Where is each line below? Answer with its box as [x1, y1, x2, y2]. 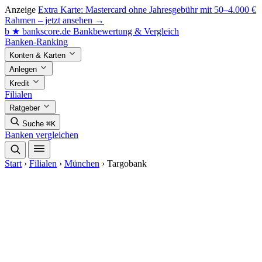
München [64, 158, 99, 168]
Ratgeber [9, 104, 42, 112]
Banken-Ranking [5, 37, 68, 47]
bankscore [22, 26, 60, 36]
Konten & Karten [9, 51, 68, 60]
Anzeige [5, 5, 36, 15]
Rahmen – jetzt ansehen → [5, 15, 104, 25]
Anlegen [9, 65, 39, 74]
